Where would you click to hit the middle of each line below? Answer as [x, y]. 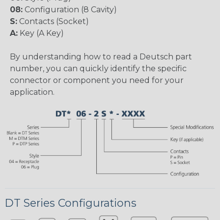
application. [32, 92]
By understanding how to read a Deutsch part [101, 56]
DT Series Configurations [71, 203]
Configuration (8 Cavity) [70, 9]
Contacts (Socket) [53, 21]
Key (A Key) [41, 33]
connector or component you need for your [97, 80]
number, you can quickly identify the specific [98, 68]
